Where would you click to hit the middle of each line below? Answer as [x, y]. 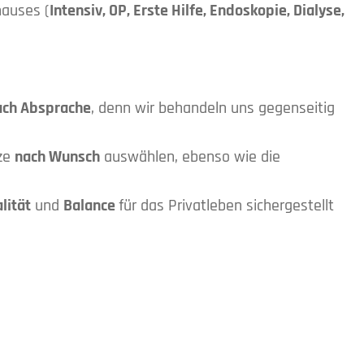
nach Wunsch [57, 157]
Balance [91, 206]
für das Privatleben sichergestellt [226, 206]
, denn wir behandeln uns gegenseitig [213, 108]
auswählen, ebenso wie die [190, 157]
